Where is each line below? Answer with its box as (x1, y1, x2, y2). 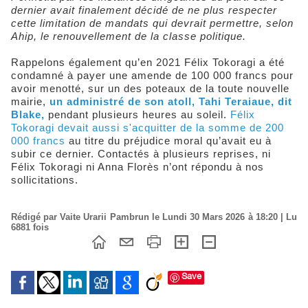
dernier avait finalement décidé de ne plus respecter (11, 4, 277, 16)
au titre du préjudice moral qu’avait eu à (69, 135, 272, 147)
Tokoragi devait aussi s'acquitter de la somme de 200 (11, 122, 284, 134)
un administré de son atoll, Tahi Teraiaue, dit (49, 96, 292, 108)
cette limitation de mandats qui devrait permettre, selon (11, 17, 294, 30)
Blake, (11, 109, 45, 121)
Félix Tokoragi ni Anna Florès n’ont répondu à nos (11, 161, 264, 173)
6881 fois (11, 222, 49, 233)
